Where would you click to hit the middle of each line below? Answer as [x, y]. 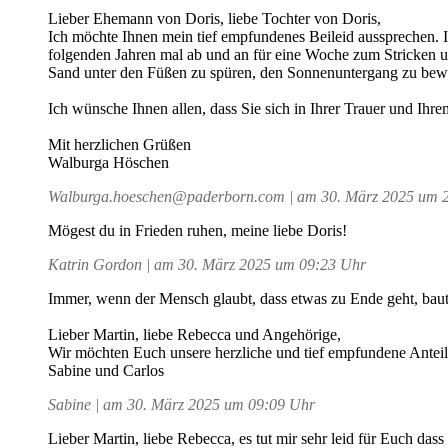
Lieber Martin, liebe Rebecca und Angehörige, [194, 334]
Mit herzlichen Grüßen [119, 144]
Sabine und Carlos [106, 370]
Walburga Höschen [108, 162]
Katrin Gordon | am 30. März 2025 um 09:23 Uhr [207, 264]
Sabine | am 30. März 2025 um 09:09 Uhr [181, 404]
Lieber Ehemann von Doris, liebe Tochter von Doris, [214, 18]
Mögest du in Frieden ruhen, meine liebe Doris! [197, 230]
